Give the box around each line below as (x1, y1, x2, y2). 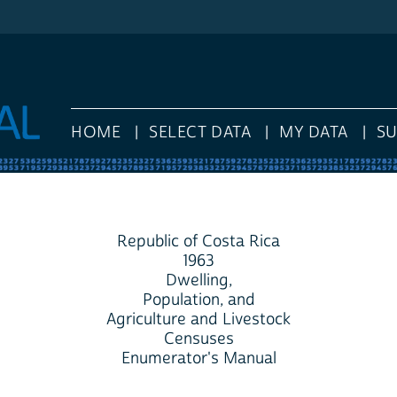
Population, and (142, 289, 255, 310)
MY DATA (279, 122, 348, 144)
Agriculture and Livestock (106, 308, 291, 330)
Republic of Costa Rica (117, 230, 280, 252)
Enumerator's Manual (121, 347, 276, 369)
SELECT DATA (149, 122, 252, 144)
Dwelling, (165, 269, 232, 291)
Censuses (163, 328, 234, 349)
